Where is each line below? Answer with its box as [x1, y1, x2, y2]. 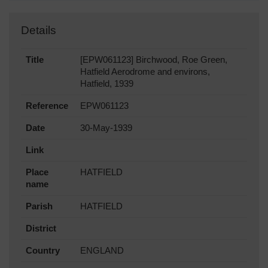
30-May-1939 [80, 123, 132, 133]
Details [21, 24, 56, 37]
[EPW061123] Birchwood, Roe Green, [80, 55, 227, 65]
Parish [26, 202, 53, 212]
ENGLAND [80, 246, 124, 256]
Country [26, 246, 60, 256]
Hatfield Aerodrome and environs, [80, 67, 210, 77]
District [26, 224, 56, 234]
